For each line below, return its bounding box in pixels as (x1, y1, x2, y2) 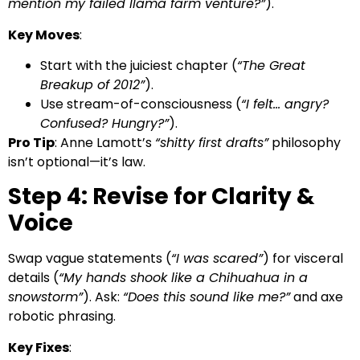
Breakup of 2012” (40, 76, 145, 95)
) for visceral (263, 249, 343, 268)
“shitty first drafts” (155, 133, 268, 153)
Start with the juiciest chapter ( (40, 56, 237, 76)
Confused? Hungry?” (40, 114, 169, 133)
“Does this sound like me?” (123, 288, 290, 307)
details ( (8, 268, 59, 288)
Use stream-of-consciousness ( (40, 95, 241, 114)
